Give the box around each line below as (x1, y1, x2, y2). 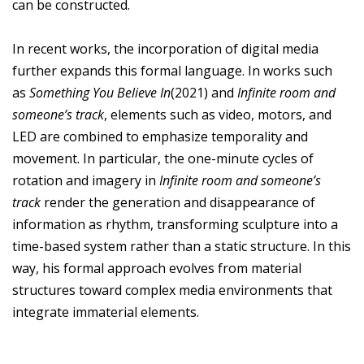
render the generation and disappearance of (41, 193, 315, 212)
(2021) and (171, 84, 237, 102)
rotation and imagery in (12, 171, 159, 190)
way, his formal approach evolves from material (12, 259, 301, 278)
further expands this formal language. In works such (12, 62, 332, 80)
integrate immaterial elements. (12, 303, 199, 322)
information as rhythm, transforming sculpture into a (12, 215, 338, 234)
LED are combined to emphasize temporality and (12, 128, 308, 146)
